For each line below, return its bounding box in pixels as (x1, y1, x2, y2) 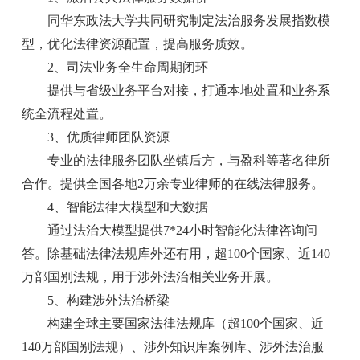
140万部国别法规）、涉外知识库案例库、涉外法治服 (22, 339, 325, 354)
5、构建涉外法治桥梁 (22, 292, 170, 307)
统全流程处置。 (22, 106, 112, 121)
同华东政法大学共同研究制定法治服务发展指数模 (22, 13, 331, 27)
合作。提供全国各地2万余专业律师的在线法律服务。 (22, 176, 325, 190)
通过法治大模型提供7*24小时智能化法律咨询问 (22, 223, 318, 237)
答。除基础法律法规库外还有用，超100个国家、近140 (22, 246, 331, 260)
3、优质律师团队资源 (22, 129, 170, 144)
